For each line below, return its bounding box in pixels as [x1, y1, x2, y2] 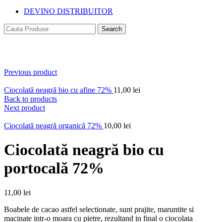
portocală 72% [4, 159, 104, 177]
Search [102, 25, 122, 33]
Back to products [4, 95, 57, 103]
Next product [4, 104, 45, 112]
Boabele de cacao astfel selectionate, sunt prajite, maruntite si [4, 205, 194, 214]
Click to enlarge [4, 59, 54, 67]
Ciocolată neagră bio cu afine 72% [4, 86, 113, 94]
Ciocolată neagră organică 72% [4, 121, 104, 130]
